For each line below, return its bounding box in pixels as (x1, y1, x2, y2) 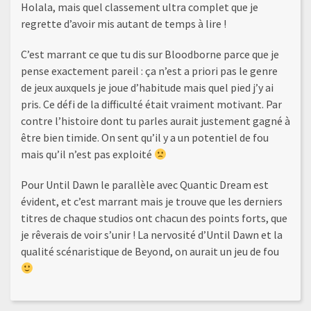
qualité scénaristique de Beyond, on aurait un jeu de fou (21, 244, 279, 259)
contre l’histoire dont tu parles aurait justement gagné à (21, 114, 290, 128)
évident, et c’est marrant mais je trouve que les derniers (21, 194, 283, 209)
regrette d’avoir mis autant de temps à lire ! (21, 17, 226, 31)
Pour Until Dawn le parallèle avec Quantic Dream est (21, 178, 269, 192)
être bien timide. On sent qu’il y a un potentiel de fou (21, 131, 269, 145)
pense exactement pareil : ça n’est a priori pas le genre (21, 64, 278, 78)
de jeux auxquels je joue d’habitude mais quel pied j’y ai (21, 81, 274, 95)
